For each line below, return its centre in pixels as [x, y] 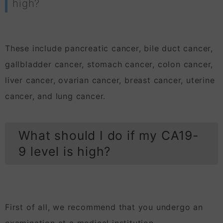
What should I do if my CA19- [109, 136]
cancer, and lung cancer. [56, 96]
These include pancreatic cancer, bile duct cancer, [109, 49]
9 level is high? [65, 152]
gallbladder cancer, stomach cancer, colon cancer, [109, 64]
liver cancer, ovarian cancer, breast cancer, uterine [110, 80]
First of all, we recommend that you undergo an [104, 207]
